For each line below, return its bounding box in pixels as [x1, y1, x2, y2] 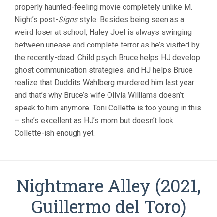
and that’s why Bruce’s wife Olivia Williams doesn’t [15, 90, 184, 100]
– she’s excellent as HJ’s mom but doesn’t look [15, 115, 173, 125]
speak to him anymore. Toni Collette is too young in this [15, 103, 201, 112]
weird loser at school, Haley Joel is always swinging [15, 27, 192, 37]
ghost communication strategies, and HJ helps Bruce [15, 65, 193, 75]
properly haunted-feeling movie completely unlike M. [15, 2, 192, 12]
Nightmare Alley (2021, [16, 173, 201, 197]
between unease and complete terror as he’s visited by [15, 40, 200, 49]
